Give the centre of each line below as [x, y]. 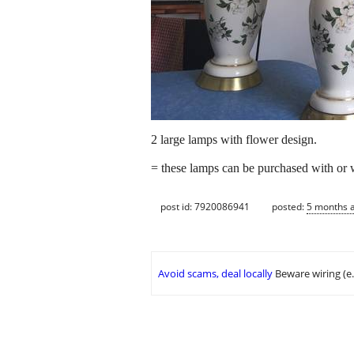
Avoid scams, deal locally [215, 274]
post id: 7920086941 [205, 206]
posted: [289, 206]
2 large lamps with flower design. [234, 140]
